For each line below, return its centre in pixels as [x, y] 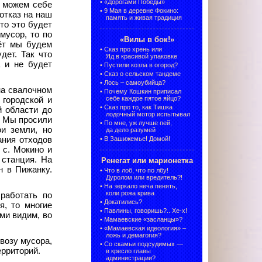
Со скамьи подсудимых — [144, 244]
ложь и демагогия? [134, 235]
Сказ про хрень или [133, 49]
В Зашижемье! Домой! [137, 139]
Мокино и [33, 150]
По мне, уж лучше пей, [138, 123]
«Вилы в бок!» [147, 40]
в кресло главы [128, 251]
